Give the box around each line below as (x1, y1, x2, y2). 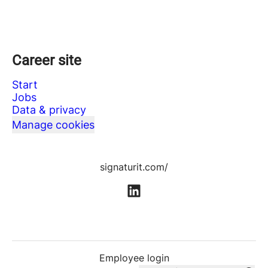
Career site (12, 52, 81, 69)
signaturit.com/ (100, 161, 168, 173)
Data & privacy (12, 103, 86, 116)
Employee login (99, 252, 169, 264)
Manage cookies (12, 118, 95, 131)
